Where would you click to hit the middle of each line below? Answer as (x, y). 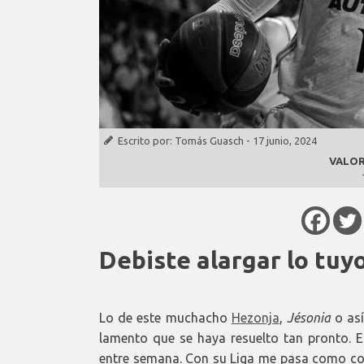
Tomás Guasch (209, 140)
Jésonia (308, 317)
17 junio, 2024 (285, 140)
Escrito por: (146, 140)
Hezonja (255, 317)
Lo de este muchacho (165, 317)
